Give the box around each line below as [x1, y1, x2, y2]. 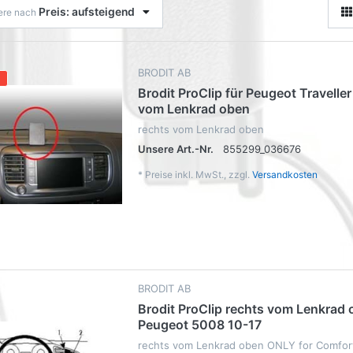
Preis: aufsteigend [39, 5, 135, 18]
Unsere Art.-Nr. [138, 142, 214, 155]
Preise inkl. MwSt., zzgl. [145, 168, 252, 180]
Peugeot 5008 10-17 [138, 316, 262, 333]
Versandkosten [252, 168, 318, 180]
